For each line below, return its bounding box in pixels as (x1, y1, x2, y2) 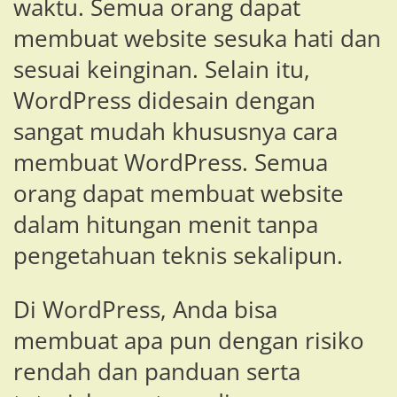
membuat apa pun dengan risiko (13, 324, 364, 356)
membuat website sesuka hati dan (13, 22, 381, 54)
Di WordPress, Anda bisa (13, 293, 277, 325)
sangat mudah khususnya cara (13, 115, 338, 147)
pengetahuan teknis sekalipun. (13, 239, 343, 271)
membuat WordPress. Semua (13, 146, 328, 178)
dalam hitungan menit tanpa (13, 208, 318, 240)
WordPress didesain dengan (13, 84, 315, 116)
